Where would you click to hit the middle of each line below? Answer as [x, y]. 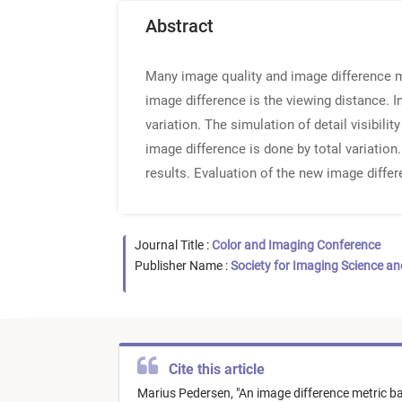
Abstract [179, 26]
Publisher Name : [183, 266]
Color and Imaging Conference [296, 245]
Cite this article [213, 370]
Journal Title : [173, 245]
